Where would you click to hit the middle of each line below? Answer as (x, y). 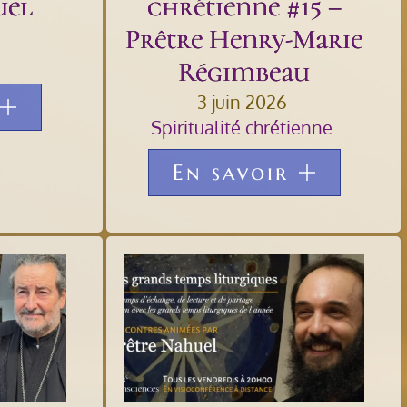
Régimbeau (244, 73)
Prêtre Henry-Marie (244, 40)
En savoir (230, 173)
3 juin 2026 (242, 102)
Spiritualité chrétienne (242, 128)
